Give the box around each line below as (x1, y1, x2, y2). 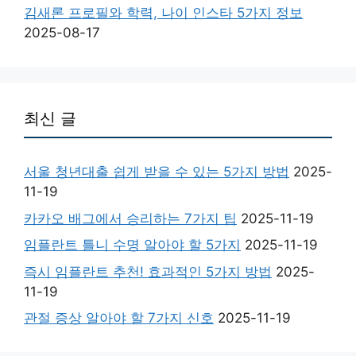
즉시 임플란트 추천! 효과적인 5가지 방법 (24, 263, 272, 280)
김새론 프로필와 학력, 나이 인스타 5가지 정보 (24, 5, 303, 21)
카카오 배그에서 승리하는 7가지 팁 (24, 210, 237, 226)
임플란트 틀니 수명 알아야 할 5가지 (24, 237, 241, 253)
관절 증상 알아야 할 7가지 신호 (24, 310, 214, 327)
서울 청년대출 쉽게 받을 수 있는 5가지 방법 (24, 164, 289, 180)
